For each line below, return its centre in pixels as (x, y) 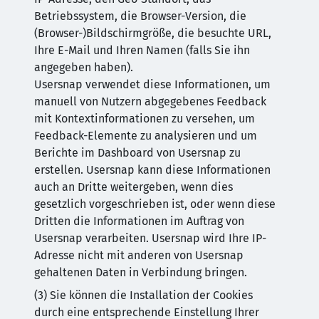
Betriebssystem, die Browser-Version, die (140, 16)
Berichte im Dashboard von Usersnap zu (137, 153)
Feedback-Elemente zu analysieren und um (146, 136)
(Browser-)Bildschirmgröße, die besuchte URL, (153, 33)
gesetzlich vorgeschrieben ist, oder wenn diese (155, 204)
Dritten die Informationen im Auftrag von (139, 221)
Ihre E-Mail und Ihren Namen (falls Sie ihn (142, 50)
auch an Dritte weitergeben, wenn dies (134, 187)
